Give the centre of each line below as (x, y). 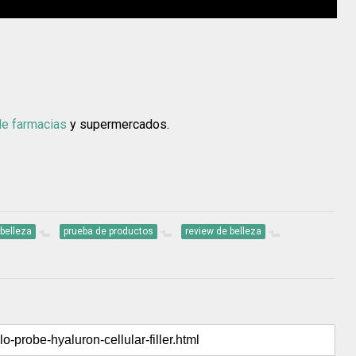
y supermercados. (118, 125)
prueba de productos (108, 232)
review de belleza (223, 232)
